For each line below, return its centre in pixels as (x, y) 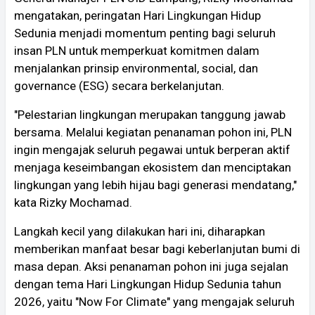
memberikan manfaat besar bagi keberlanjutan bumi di (157, 249)
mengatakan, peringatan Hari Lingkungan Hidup (137, 15)
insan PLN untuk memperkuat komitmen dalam (137, 50)
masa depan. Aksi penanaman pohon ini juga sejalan (151, 266)
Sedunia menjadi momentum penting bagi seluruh (145, 33)
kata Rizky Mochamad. (73, 202)
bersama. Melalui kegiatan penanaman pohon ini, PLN (153, 132)
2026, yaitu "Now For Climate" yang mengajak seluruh (154, 301)
